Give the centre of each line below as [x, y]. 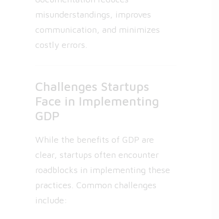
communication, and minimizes [98, 30]
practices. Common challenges [96, 185]
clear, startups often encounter [97, 155]
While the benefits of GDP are [95, 140]
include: [51, 200]
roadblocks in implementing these [103, 170]
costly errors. [61, 45]
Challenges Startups [92, 86]
